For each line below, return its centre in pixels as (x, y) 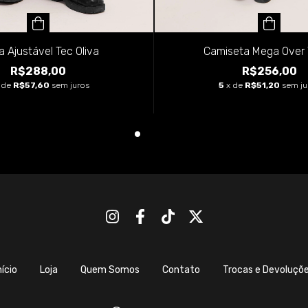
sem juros (70, 85)
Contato (181, 269)
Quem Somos (110, 269)
